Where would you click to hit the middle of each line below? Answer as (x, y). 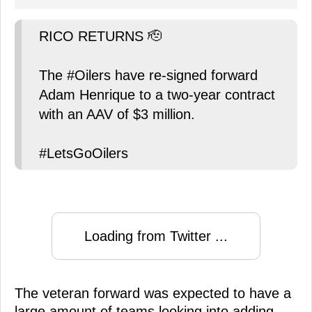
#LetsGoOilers (84, 154)
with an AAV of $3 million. (117, 115)
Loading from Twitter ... (156, 236)
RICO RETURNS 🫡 (100, 37)
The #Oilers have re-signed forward (148, 76)
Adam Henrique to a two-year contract (157, 95)
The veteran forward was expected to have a (153, 294)
